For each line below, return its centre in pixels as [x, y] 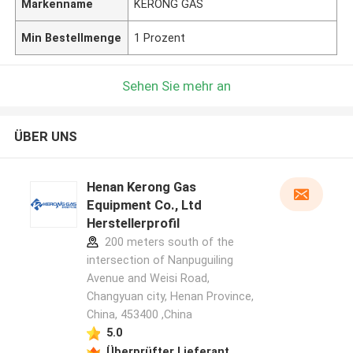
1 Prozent [160, 37]
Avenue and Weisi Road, [148, 279]
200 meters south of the [167, 242]
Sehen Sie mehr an [176, 85]
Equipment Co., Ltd [144, 205]
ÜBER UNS [45, 137]
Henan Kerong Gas [141, 187]
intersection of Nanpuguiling [160, 260]
